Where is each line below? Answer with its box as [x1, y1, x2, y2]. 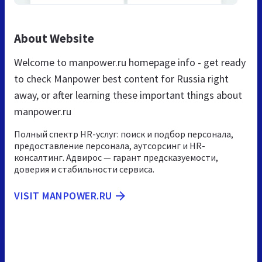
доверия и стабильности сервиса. [14, 163, 154, 175]
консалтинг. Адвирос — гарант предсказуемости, [14, 151, 218, 163]
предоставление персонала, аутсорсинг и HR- [14, 139, 205, 151]
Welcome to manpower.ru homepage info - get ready [14, 55, 246, 69]
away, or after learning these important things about [14, 88, 242, 102]
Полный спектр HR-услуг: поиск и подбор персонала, [14, 127, 233, 140]
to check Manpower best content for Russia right [14, 71, 229, 85]
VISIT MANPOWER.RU [14, 188, 112, 202]
